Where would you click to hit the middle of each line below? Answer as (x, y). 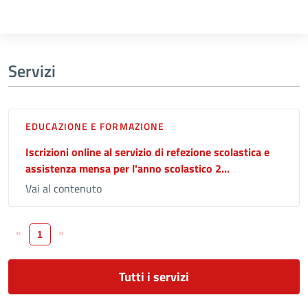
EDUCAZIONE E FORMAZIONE (95, 126)
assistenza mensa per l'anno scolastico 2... (128, 168)
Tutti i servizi (154, 276)
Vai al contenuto (64, 188)
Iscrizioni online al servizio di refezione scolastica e (147, 152)
